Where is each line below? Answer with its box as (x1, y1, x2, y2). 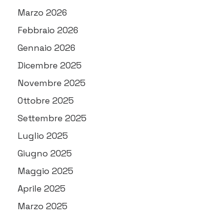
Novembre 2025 (18, 77, 86, 88)
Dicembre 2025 (18, 60, 82, 71)
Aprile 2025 (18, 183, 66, 194)
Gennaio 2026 (18, 42, 75, 53)
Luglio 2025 (18, 130, 68, 141)
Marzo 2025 (18, 200, 67, 212)
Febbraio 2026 (18, 24, 78, 36)
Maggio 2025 (18, 165, 73, 176)
